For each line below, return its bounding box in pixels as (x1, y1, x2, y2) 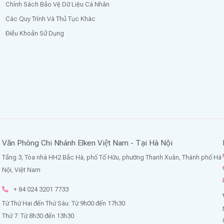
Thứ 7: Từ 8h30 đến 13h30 (1, 212, 74, 220)
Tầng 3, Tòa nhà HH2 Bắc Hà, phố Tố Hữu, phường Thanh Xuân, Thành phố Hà (1, 153, 221, 161)
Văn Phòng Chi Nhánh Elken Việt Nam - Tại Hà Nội (1, 137, 172, 147)
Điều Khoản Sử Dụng (5, 29, 64, 37)
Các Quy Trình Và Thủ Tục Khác (5, 15, 95, 23)
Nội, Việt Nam (1, 165, 40, 173)
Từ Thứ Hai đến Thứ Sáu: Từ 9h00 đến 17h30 (1, 199, 125, 207)
